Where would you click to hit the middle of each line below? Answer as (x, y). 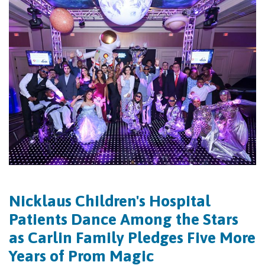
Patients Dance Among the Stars (124, 219)
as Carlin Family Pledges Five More (132, 238)
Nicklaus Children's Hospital (110, 201)
